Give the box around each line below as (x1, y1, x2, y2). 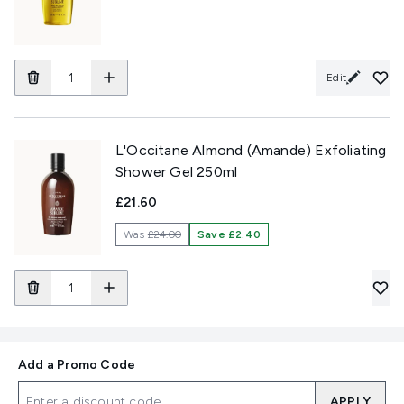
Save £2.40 (197, 228, 262, 241)
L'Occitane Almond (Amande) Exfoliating (115, 142, 387, 159)
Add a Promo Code (18, 357, 136, 372)
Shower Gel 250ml (115, 163, 238, 180)
